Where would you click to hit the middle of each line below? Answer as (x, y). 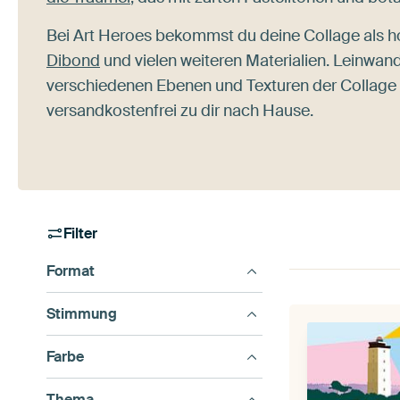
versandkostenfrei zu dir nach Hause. (180, 111)
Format (71, 271)
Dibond (73, 61)
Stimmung (82, 314)
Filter (81, 233)
